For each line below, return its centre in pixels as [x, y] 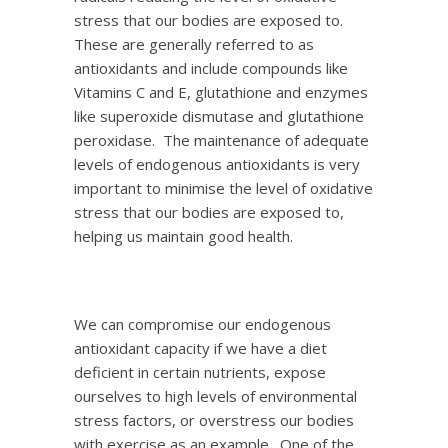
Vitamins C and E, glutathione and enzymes [221, 92]
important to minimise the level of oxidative [223, 188]
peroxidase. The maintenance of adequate [221, 140]
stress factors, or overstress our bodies [214, 420]
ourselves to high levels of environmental [215, 396]
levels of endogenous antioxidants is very [217, 164]
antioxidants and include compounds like [211, 68]
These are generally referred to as [194, 44]
